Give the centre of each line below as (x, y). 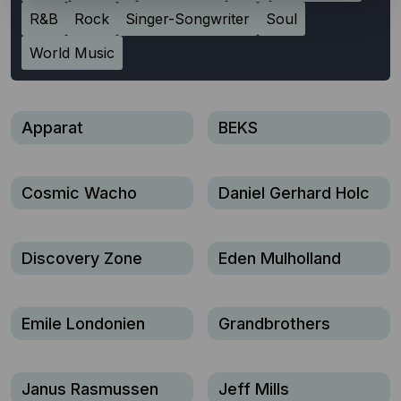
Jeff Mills (254, 389)
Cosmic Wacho (79, 193)
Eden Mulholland (280, 258)
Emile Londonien (83, 324)
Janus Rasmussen (90, 389)
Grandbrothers (274, 324)
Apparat (52, 128)
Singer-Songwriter (188, 18)
